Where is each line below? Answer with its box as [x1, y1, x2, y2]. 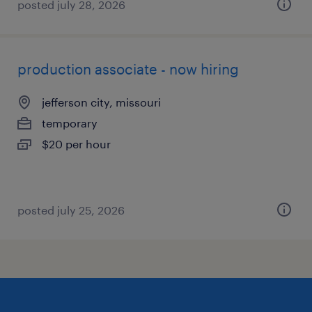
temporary [42, 116, 97, 130]
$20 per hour [42, 137, 111, 150]
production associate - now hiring [17, 61, 239, 77]
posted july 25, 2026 [17, 203, 125, 217]
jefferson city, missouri [42, 95, 161, 109]
